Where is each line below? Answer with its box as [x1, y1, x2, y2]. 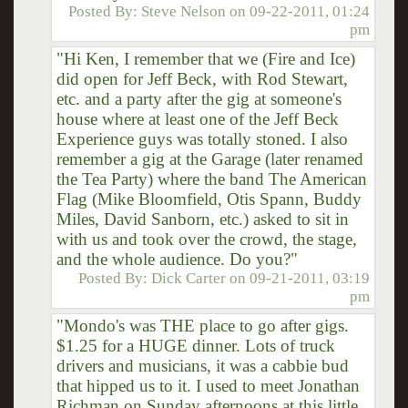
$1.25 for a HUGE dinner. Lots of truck [56, 335, 335, 355]
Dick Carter [151, 269, 227, 287]
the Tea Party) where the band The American [56, 168, 367, 189]
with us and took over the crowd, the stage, [56, 229, 357, 249]
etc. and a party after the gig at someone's [56, 88, 342, 108]
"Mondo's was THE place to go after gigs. [56, 315, 349, 335]
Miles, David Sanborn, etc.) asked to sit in [56, 209, 349, 229]
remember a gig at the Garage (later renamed [56, 148, 363, 168]
